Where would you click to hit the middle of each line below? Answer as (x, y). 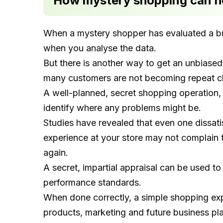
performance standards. (92, 182)
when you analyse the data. (100, 48)
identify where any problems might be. (122, 108)
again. (56, 153)
